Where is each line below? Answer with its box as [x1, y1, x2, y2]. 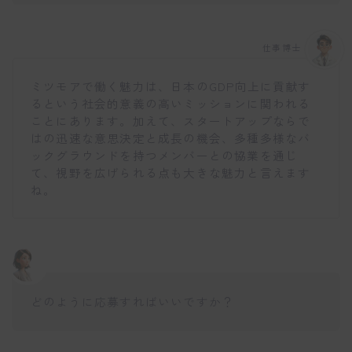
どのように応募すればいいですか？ [31, 292, 235, 310]
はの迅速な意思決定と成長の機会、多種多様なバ [31, 130, 311, 147]
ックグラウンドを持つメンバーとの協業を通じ [31, 147, 299, 164]
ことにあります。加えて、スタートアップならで [31, 112, 311, 130]
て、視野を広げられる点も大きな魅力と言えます [31, 164, 311, 181]
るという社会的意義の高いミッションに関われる [31, 95, 311, 112]
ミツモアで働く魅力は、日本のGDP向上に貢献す [31, 78, 311, 95]
